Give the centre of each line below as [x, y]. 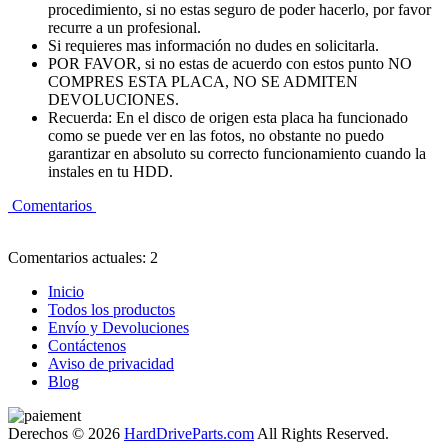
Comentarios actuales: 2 [83, 257]
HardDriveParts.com [189, 433]
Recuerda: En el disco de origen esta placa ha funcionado [228, 117]
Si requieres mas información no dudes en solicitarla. [213, 45]
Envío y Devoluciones [118, 327]
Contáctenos [87, 345]
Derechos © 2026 [66, 433]
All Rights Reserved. [321, 433]
